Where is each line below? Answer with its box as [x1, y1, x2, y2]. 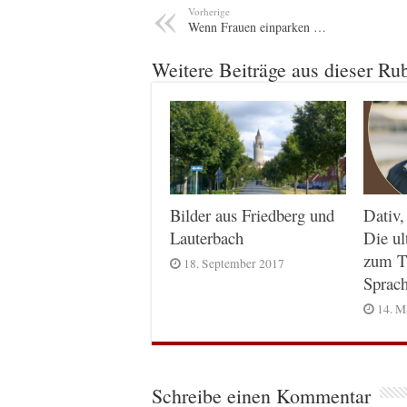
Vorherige [188, 4, 230, 18]
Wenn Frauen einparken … [188, 17, 326, 35]
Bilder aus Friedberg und [170, 203, 334, 227]
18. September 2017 [184, 255, 284, 273]
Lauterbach [170, 226, 243, 250]
